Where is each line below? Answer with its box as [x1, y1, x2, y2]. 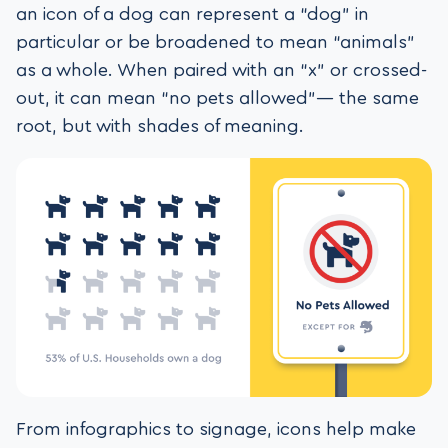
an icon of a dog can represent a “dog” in [16, 4, 369, 23]
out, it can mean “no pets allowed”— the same [16, 88, 419, 107]
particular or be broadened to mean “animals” [16, 32, 415, 51]
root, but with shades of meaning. [16, 116, 304, 135]
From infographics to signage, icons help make [16, 420, 416, 439]
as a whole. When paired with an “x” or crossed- [16, 60, 427, 79]
